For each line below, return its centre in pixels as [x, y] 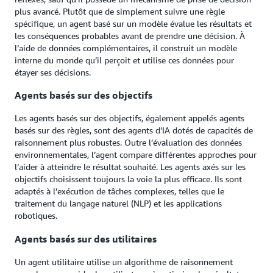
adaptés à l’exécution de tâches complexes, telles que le [119, 191]
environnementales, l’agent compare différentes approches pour [136, 155]
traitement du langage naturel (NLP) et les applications [118, 204]
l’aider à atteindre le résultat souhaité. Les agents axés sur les [130, 167]
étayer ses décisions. [53, 72]
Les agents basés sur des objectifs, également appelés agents [129, 118]
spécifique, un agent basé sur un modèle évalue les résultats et [133, 23]
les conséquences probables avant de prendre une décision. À [130, 35]
